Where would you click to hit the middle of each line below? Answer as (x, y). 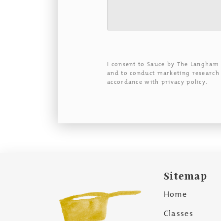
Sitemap (185, 175)
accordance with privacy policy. (158, 82)
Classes (178, 213)
